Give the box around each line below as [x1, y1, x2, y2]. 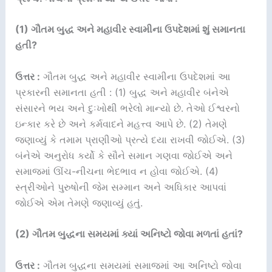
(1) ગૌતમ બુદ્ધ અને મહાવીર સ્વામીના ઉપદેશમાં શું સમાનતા [15, 23, 245, 36]
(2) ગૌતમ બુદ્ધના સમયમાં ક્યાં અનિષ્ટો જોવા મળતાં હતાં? [15, 228, 243, 240]
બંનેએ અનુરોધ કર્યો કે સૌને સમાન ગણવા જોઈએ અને [15, 149, 233, 161]
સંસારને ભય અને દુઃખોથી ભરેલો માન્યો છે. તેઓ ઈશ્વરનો [15, 101, 240, 114]
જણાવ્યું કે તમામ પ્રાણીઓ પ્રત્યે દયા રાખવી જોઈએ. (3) [15, 133, 245, 146]
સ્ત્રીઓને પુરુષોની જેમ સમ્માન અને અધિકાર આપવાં [15, 180, 226, 193]
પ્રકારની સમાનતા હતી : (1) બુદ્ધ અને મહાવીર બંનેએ [15, 86, 229, 98]
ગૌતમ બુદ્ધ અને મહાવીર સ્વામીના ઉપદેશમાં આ [39, 70, 230, 83]
